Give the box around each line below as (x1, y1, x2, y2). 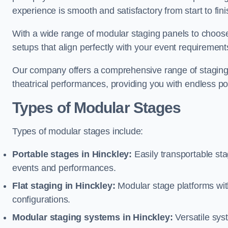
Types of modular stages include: (12, 126, 144, 136)
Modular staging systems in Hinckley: (12, 212, 173, 222)
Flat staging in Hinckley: (12, 181, 116, 191)
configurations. (12, 194, 71, 205)
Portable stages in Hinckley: (12, 149, 132, 159)
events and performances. (12, 163, 116, 173)
